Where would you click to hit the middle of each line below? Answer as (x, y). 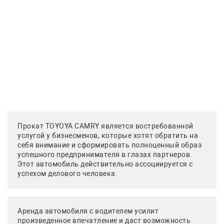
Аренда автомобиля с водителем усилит (88, 211)
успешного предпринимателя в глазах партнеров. (105, 154)
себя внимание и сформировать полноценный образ (109, 145)
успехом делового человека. (67, 173)
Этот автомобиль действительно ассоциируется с (105, 164)
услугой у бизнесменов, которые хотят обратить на (108, 135)
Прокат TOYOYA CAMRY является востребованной (105, 126)
